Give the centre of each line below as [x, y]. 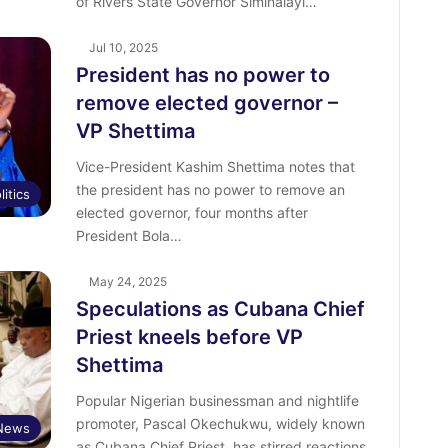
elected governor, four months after [191, 213]
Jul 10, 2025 [123, 48]
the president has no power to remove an [210, 190]
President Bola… [128, 236]
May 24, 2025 [127, 282]
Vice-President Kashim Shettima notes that [215, 167]
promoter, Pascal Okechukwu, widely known [220, 424]
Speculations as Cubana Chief [220, 309]
